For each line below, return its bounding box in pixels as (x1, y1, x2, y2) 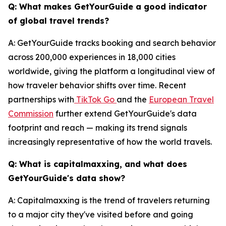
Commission (8, 108, 53, 119)
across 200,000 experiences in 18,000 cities (8, 52, 176, 62)
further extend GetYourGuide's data (53, 108, 197, 119)
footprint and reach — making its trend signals (8, 123, 187, 133)
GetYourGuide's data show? (8, 173, 125, 183)
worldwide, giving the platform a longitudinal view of (8, 66, 215, 76)
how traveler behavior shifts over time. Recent (8, 80, 186, 90)
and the (117, 94, 149, 104)
